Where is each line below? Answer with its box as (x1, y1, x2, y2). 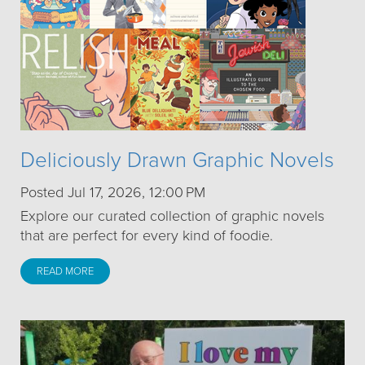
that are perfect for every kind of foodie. (20, 226, 273, 245)
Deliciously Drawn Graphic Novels (20, 147, 334, 174)
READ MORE (37, 265, 94, 279)
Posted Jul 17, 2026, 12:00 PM (20, 183, 205, 202)
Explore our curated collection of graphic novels (20, 207, 324, 226)
